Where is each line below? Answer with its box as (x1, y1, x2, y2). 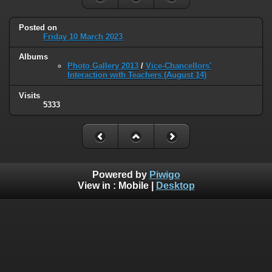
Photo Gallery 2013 (67, 61, 138, 71)
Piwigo (149, 169, 180, 180)
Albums (19, 52, 48, 62)
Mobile (118, 180, 149, 191)
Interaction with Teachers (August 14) (67, 70, 206, 80)
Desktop (155, 180, 195, 191)
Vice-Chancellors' (146, 61, 211, 71)
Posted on (19, 22, 57, 32)
